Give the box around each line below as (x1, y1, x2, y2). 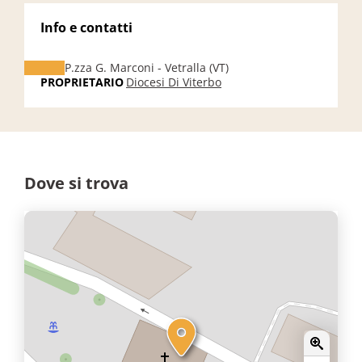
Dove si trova (24, 172, 128, 194)
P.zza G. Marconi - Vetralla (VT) (65, 60, 229, 75)
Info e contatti (40, 19, 133, 36)
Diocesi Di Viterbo (126, 74, 221, 90)
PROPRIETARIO (40, 74, 124, 90)
